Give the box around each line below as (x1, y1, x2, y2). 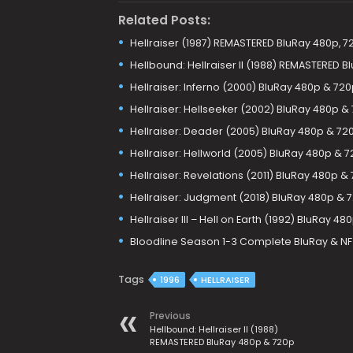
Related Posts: (117, 11, 210, 28)
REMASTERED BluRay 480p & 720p (149, 336, 294, 348)
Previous (149, 309, 191, 322)
